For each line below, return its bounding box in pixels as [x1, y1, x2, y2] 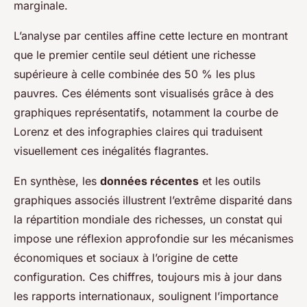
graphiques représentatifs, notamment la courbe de [14, 106, 278, 120]
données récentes [100, 174, 199, 188]
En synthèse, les [14, 174, 100, 188]
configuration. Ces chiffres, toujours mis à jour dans [14, 270, 282, 284]
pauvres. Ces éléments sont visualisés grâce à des [14, 86, 273, 101]
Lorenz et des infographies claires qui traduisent [14, 125, 262, 139]
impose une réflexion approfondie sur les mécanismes [14, 232, 293, 246]
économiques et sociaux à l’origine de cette [14, 251, 238, 265]
